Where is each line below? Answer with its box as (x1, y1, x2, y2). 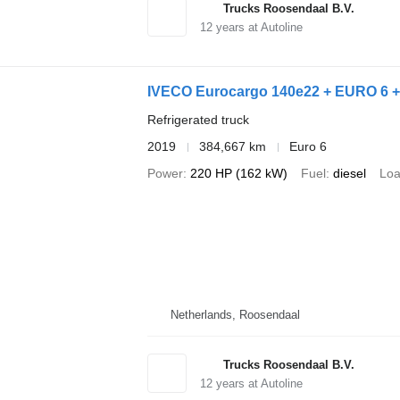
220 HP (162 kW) (189, 166, 287, 181)
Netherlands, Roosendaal (170, 307, 300, 321)
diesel (332, 166, 366, 181)
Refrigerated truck (146, 112, 249, 128)
